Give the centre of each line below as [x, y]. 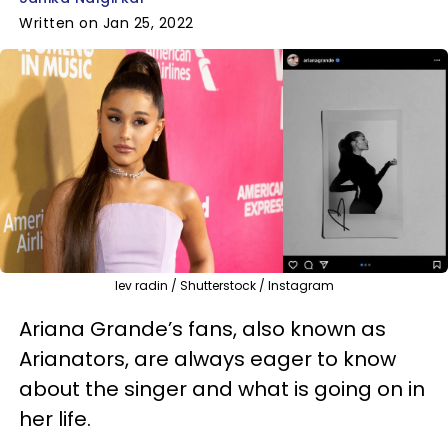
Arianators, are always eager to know [207, 358]
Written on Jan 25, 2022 [106, 23]
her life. [55, 418]
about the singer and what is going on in [222, 388]
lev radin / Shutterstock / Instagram [224, 285]
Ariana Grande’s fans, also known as [202, 328]
